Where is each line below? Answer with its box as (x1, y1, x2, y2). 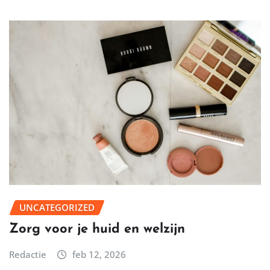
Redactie (9, 248, 46, 260)
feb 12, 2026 (72, 248, 126, 260)
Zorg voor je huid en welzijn (9, 222, 185, 236)
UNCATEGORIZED (19, 201, 95, 213)
